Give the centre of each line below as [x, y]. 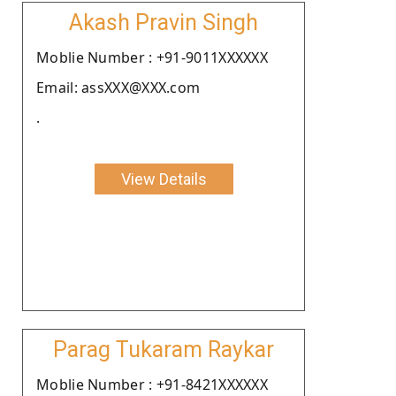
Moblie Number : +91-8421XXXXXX [152, 384]
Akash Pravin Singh [164, 22]
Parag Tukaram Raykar [164, 349]
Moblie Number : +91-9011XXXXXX [152, 57]
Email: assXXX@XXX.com [118, 87]
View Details [164, 179]
